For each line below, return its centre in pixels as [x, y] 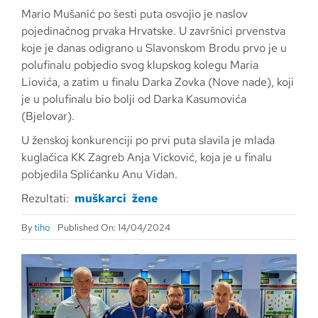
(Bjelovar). [48, 116]
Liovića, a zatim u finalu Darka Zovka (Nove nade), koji [157, 82]
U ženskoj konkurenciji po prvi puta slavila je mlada [148, 140]
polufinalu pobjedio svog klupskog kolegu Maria [139, 65]
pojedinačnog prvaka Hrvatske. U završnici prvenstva [153, 31]
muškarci [100, 198]
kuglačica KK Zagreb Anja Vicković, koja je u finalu [146, 157]
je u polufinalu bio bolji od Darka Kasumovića [133, 99]
